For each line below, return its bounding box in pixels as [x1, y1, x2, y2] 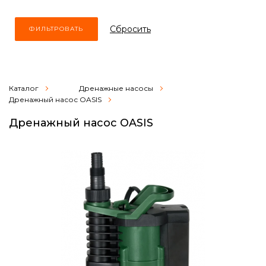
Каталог [9, 83, 39, 93]
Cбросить [110, 23, 151, 34]
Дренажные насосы [79, 83, 153, 93]
